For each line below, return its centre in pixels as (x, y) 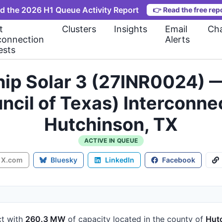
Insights (131, 29)
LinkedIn (120, 160)
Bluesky (64, 160)
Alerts (177, 39)
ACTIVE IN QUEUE (111, 140)
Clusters (79, 29)
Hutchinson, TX (111, 124)
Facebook (179, 160)
